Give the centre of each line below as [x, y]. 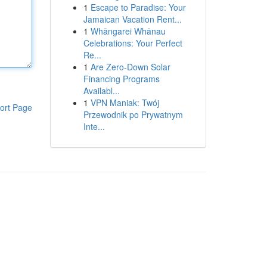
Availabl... [101, 91]
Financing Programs [121, 79]
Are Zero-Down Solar [130, 67]
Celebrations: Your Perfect [133, 43]
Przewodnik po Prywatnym [133, 114]
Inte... [94, 126]
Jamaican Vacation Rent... [132, 19]
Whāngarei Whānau [128, 31]
